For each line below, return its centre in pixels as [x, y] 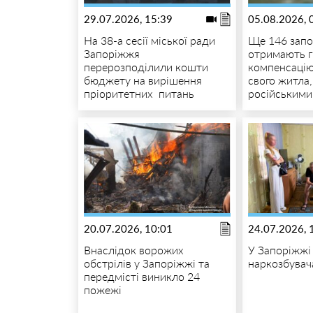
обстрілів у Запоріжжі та [146, 263]
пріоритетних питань [139, 93]
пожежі [102, 289]
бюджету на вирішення [143, 80]
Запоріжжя [111, 53]
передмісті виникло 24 [141, 276]
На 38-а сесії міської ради [149, 40]
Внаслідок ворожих [133, 249]
